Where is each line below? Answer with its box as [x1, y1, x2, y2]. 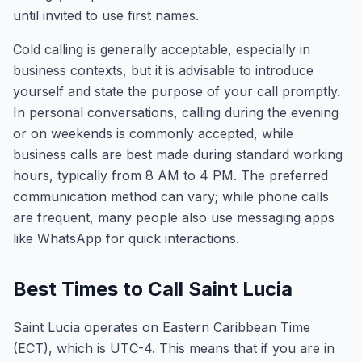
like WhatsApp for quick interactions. [13, 230, 239, 246]
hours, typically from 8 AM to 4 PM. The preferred [13, 167, 328, 183]
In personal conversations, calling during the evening [13, 104, 339, 120]
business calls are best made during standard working [13, 146, 343, 162]
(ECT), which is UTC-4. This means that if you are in [13, 340, 335, 356]
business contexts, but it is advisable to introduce [13, 62, 314, 78]
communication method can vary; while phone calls [13, 188, 329, 204]
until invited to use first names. [13, 7, 199, 23]
